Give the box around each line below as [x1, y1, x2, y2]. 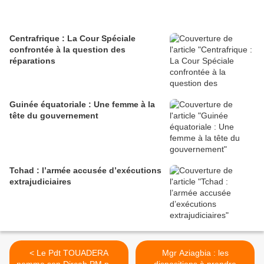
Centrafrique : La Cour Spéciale [9, 33, 136, 43]
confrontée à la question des [9, 44, 126, 54]
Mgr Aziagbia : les [161, 247, 229, 258]
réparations [9, 55, 55, 65]
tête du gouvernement [9, 110, 98, 120]
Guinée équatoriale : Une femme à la [9, 99, 155, 109]
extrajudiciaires [9, 176, 71, 186]
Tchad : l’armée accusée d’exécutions [9, 165, 161, 175]
